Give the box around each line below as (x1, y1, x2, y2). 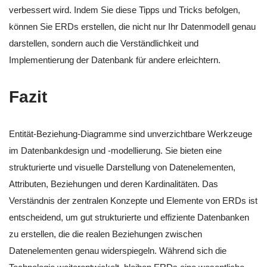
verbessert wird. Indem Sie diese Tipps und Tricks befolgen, (9, 4, 240, 15)
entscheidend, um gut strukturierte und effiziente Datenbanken (9, 212, 249, 222)
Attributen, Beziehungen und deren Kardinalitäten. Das (9, 178, 218, 189)
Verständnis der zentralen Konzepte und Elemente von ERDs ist (9, 195, 257, 206)
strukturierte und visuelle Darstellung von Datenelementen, (9, 162, 235, 172)
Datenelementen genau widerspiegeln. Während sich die (9, 245, 226, 256)
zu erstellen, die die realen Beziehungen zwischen (9, 228, 202, 239)
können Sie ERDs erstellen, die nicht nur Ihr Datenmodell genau (9, 21, 256, 32)
